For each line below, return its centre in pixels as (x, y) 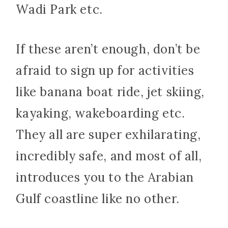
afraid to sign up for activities (105, 71)
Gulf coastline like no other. (98, 199)
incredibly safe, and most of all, (109, 156)
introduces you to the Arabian (105, 178)
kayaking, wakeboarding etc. (101, 113)
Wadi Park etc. (59, 10)
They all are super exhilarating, (108, 135)
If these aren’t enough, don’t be (108, 49)
